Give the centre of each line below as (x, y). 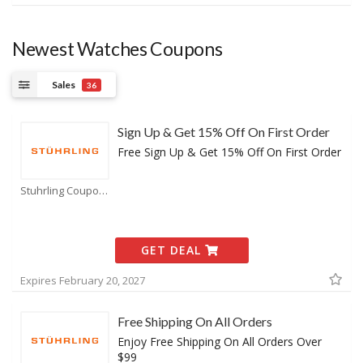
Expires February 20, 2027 (83, 280)
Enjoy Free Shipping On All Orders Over (220, 342)
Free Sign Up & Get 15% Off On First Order (229, 152)
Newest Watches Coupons (117, 49)
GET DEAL (173, 250)
